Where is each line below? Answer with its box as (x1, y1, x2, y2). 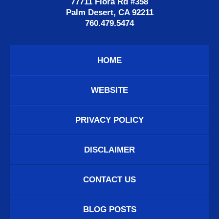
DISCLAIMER (84, 145, 135, 154)
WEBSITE (91, 85, 128, 95)
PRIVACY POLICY (75, 115, 144, 125)
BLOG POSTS (83, 204, 136, 214)
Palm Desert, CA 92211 (66, 7, 153, 17)
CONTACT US (83, 175, 136, 184)
